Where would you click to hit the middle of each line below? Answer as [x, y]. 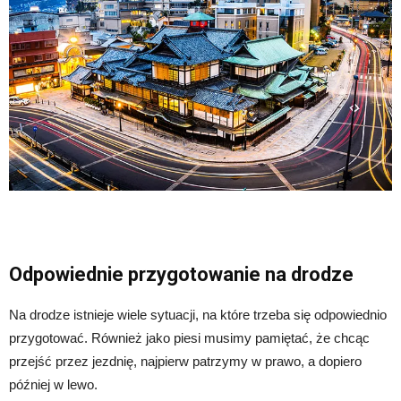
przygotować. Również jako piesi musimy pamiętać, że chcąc [189, 337]
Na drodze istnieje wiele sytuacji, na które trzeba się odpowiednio [198, 314]
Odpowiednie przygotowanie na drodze [181, 274]
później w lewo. [53, 384]
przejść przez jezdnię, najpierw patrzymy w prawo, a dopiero [185, 361]
